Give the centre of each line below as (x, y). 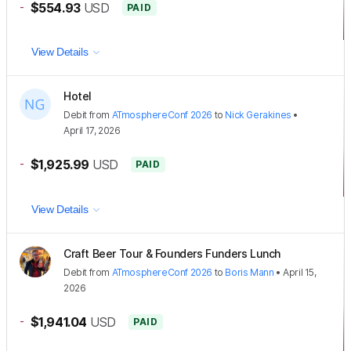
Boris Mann (250, 273)
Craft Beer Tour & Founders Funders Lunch (172, 254)
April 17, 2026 (92, 131)
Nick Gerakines (258, 115)
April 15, (300, 273)
